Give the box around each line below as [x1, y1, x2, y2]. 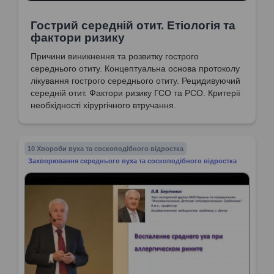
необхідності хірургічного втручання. [31, 100, 176, 111]
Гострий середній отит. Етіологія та [31, 19, 235, 32]
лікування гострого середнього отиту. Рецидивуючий [31, 76, 240, 86]
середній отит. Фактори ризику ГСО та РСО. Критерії [31, 88, 240, 98]
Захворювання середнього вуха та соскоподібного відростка [28, 157, 237, 165]
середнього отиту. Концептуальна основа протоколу [31, 64, 240, 74]
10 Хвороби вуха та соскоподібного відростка [28, 145, 183, 153]
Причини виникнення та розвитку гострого [31, 51, 199, 62]
